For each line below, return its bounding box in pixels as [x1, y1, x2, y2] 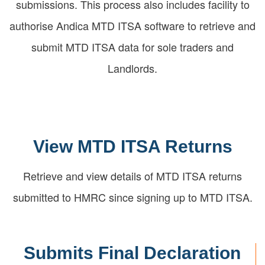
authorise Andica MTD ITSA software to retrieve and [9, 17, 256, 33]
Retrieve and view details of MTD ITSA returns [23, 167, 242, 183]
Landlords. [108, 60, 157, 76]
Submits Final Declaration [24, 243, 241, 263]
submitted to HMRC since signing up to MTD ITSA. [12, 189, 253, 205]
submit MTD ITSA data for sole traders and [31, 38, 234, 54]
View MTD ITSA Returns [33, 136, 232, 156]
